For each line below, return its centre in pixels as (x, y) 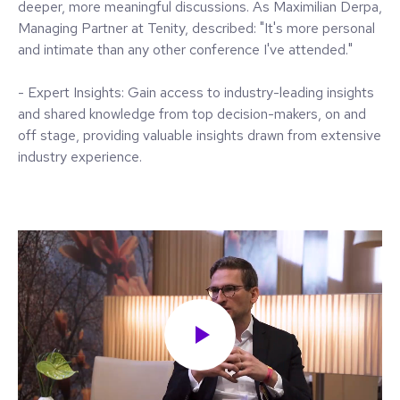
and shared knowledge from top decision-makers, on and (192, 113)
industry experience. (80, 156)
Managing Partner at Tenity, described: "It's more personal (196, 28)
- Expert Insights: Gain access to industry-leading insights (196, 92)
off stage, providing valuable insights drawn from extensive (200, 135)
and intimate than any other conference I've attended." (185, 49)
